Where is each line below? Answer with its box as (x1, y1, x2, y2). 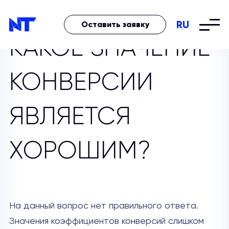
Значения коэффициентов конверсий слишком (9, 217, 204, 226)
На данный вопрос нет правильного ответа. (9, 201, 198, 211)
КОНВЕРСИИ (9, 67, 153, 96)
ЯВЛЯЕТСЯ (9, 102, 131, 130)
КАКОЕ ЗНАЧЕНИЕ (9, 33, 211, 62)
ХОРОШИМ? (9, 136, 150, 165)
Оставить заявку (81, 19, 149, 29)
